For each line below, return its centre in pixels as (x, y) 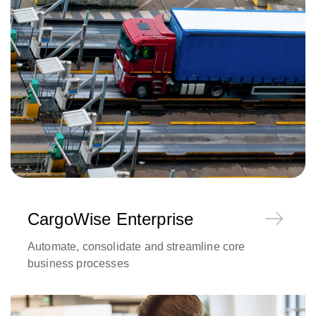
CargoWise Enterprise (111, 219)
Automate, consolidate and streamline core (136, 247)
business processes (78, 264)
